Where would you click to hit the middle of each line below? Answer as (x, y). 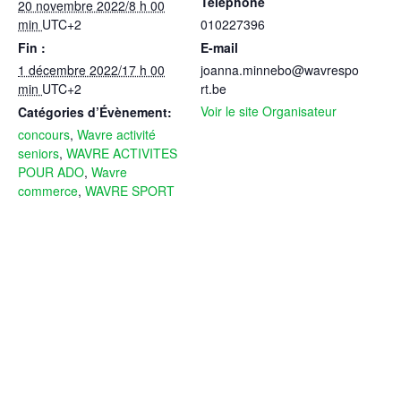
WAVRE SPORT (130, 191)
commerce (48, 191)
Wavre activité (116, 135)
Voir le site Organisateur (269, 111)
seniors (38, 154)
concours (44, 135)
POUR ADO (51, 172)
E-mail (219, 48)
